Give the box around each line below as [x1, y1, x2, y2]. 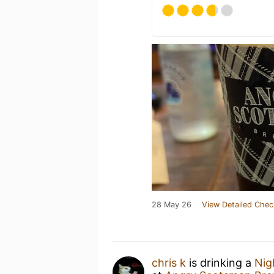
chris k [152, 256, 186, 269]
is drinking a [186, 256, 254, 269]
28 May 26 [152, 199, 191, 209]
